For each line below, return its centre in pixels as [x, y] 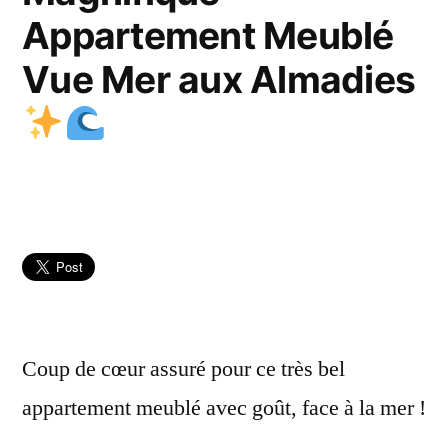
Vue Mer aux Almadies [219, 79]
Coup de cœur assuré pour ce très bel [183, 368]
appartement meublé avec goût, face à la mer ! [224, 407]
